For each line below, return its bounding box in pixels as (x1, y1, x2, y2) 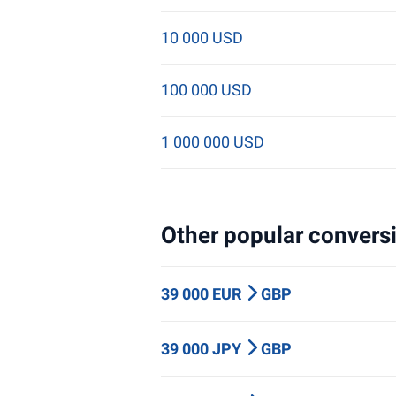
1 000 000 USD (161, 133, 264, 151)
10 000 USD (161, 28, 243, 47)
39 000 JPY (161, 339, 245, 358)
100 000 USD (161, 80, 252, 99)
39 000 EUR (161, 285, 245, 303)
